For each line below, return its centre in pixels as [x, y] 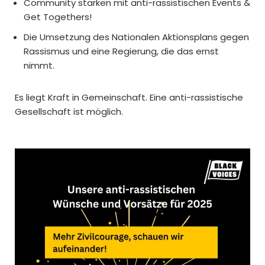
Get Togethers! [58, 17]
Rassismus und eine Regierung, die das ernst [121, 51]
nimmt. [39, 65]
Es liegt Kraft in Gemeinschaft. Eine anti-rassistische [129, 97]
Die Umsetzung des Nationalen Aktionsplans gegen [136, 37]
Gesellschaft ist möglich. [69, 111]
